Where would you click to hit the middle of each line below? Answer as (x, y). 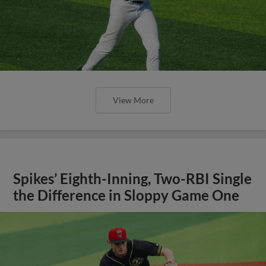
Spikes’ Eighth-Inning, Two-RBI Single (133, 179)
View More (133, 100)
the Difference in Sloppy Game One (126, 195)
